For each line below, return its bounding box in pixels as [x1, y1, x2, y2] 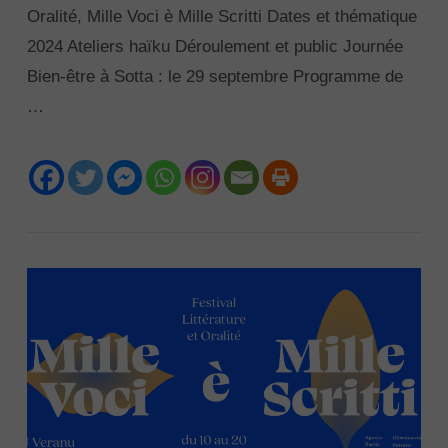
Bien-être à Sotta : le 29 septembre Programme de [26, 66, 403, 86]
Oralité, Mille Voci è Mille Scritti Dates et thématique [26, 6, 417, 26]
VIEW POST [182, 155, 266, 170]
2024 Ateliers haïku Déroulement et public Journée [26, 36, 403, 56]
